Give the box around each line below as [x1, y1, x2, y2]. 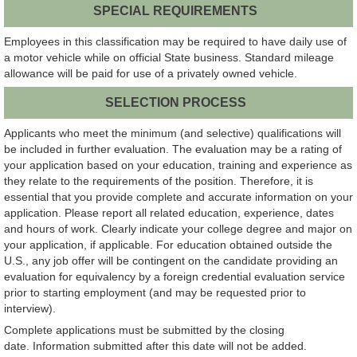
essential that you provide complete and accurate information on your [4, 190, 353, 204]
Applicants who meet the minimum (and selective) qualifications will [4, 127, 341, 140]
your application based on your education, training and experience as [4, 159, 352, 172]
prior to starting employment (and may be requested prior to [4, 286, 306, 300]
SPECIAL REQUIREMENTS [93, 3, 258, 18]
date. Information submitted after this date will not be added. [4, 339, 310, 353]
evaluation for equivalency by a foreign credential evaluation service [4, 270, 345, 284]
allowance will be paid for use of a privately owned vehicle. [4, 66, 297, 80]
